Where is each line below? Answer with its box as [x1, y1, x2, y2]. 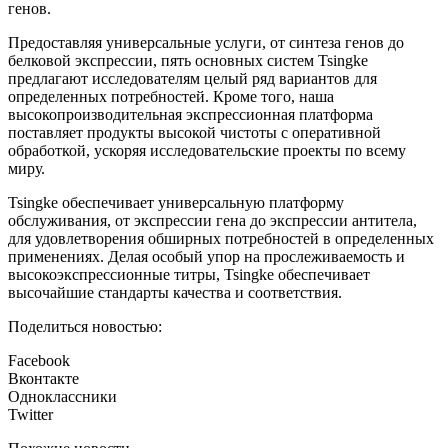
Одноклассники [8, 388, 117, 406]
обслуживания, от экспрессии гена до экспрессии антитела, [8, 212, 417, 230]
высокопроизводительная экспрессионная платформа [8, 106, 373, 124]
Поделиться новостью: [8, 318, 162, 336]
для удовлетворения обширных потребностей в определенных [8, 230, 434, 248]
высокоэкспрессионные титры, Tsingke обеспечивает [8, 266, 370, 284]
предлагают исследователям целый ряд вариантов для [8, 70, 377, 88]
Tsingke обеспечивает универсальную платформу [8, 194, 344, 212]
